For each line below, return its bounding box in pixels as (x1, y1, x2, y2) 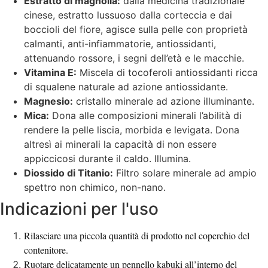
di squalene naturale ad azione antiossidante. (24, 81, 228, 93)
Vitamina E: (24, 66, 77, 79)
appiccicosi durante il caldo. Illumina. (24, 153, 191, 165)
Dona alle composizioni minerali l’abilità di (49, 109, 242, 122)
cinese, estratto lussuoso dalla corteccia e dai (24, 9, 232, 22)
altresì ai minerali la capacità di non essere (24, 138, 217, 151)
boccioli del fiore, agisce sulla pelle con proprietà (24, 23, 248, 36)
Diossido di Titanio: (24, 167, 113, 179)
